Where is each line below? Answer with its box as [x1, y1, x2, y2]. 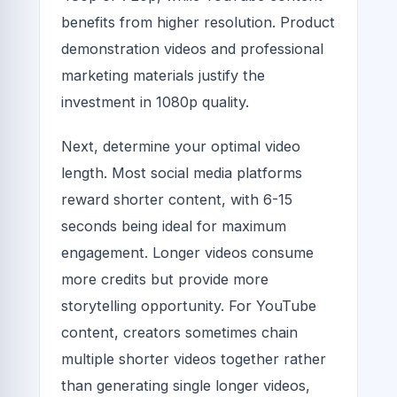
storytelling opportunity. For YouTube [61, 296, 316, 315]
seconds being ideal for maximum [61, 216, 286, 235]
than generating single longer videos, [61, 376, 310, 394]
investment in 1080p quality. [61, 93, 249, 112]
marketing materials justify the [61, 66, 265, 85]
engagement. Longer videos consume [61, 243, 314, 261]
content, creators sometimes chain [61, 323, 298, 341]
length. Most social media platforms [61, 163, 302, 182]
